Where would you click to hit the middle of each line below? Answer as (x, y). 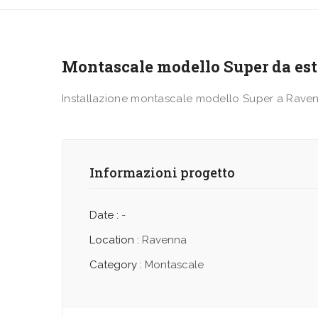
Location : (114, 240)
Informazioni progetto (162, 172)
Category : (116, 265)
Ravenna (164, 240)
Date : (104, 215)
